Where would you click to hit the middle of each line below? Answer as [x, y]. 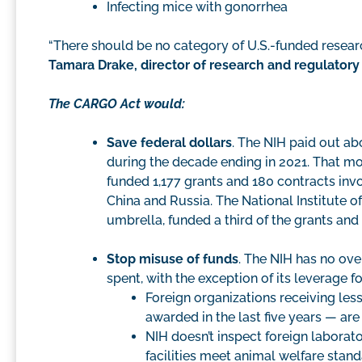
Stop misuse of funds [173, 259]
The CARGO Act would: [117, 104]
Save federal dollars [169, 143]
